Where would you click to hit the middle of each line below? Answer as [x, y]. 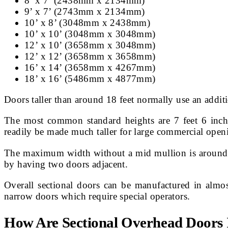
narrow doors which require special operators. [97, 196]
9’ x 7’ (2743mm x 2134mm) [85, 11]
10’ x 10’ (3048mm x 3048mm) [90, 34]
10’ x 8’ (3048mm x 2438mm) [88, 22]
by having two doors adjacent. [66, 164]
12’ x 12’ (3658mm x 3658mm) [90, 56]
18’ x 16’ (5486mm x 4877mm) [90, 78]
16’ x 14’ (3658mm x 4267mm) [90, 67]
